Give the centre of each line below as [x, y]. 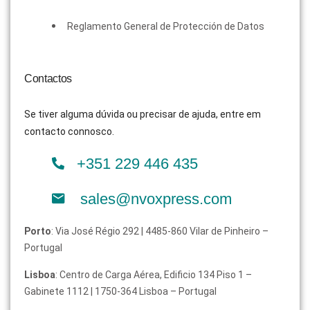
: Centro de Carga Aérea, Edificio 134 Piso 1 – [154, 274]
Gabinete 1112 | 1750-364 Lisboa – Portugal [120, 291]
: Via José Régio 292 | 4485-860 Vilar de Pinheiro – [160, 231]
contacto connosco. [69, 131]
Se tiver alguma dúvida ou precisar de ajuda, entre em [143, 114]
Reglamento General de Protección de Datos [166, 26]
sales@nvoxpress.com [156, 199]
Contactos [48, 78]
